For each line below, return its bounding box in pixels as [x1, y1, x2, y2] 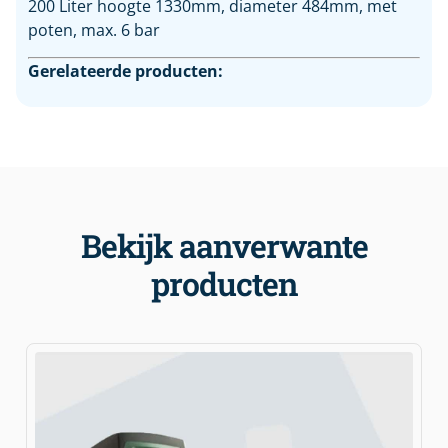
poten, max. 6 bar [28, 19, 160, 42]
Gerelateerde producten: [28, 59, 223, 82]
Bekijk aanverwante [80, 223, 368, 267]
